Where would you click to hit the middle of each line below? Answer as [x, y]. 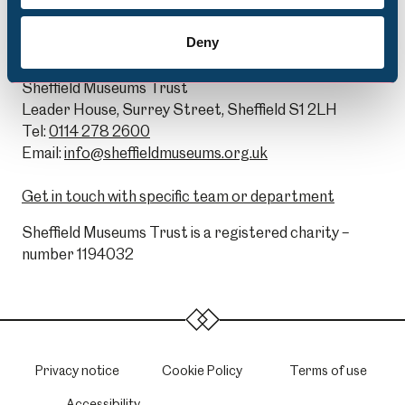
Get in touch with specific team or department [178, 197]
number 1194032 [78, 254]
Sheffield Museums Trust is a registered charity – [185, 233]
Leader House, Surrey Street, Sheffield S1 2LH [179, 110]
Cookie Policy [202, 370]
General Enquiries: [83, 52]
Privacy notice [77, 370]
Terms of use [328, 370]
